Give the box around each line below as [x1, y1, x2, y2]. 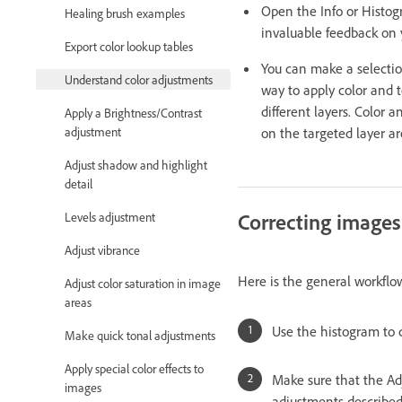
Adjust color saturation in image [65, 275, 221, 292]
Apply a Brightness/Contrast [65, 105, 202, 121]
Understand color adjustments [65, 72, 213, 88]
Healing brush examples [65, 5, 185, 22]
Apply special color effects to [65, 361, 204, 377]
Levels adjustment [65, 209, 155, 225]
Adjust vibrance [65, 242, 140, 258]
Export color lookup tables [65, 39, 193, 55]
